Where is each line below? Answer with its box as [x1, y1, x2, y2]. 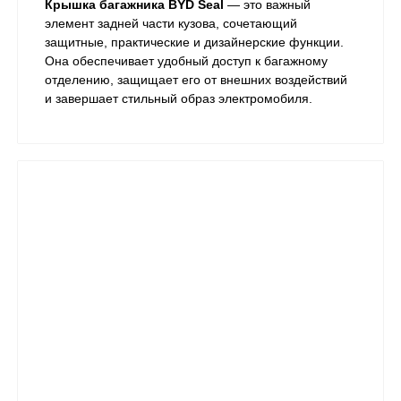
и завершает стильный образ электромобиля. [45, 91, 312, 107]
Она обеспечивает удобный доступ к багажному [45, 54, 328, 69]
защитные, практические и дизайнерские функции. [45, 35, 344, 50]
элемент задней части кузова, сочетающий [45, 16, 297, 31]
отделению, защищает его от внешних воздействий [45, 73, 347, 88]
